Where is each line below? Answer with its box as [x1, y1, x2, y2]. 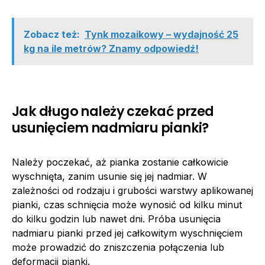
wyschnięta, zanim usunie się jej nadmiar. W [12, 170, 207, 183]
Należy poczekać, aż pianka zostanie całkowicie [12, 156, 228, 169]
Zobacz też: [24, 28, 80, 41]
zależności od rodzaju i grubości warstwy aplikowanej [12, 185, 253, 197]
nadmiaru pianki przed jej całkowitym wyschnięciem [12, 227, 243, 240]
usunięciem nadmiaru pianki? [12, 118, 209, 138]
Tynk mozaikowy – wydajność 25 [85, 28, 238, 41]
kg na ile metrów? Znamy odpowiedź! [24, 43, 199, 55]
